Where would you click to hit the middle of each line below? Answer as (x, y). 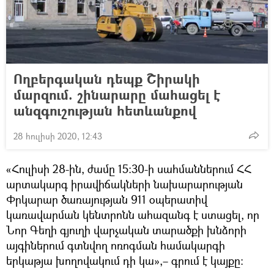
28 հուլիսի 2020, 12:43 (58, 136)
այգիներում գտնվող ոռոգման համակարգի (116, 246)
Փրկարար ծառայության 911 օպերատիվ (107, 200)
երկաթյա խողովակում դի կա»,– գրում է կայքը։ (125, 261)
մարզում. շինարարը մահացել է (117, 95)
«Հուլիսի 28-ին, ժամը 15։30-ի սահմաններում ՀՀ (129, 169)
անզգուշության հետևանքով (105, 111)
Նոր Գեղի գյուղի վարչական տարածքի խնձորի (126, 230)
